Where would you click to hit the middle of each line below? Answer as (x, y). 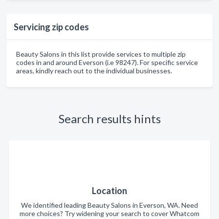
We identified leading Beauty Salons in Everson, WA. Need (109, 205)
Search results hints (109, 118)
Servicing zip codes (51, 27)
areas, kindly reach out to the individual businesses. (94, 70)
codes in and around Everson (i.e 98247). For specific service (107, 62)
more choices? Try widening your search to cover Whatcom (109, 213)
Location (109, 190)
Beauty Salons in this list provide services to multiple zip (101, 54)
